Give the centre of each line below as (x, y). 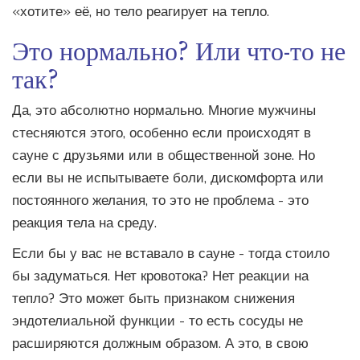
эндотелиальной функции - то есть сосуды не (157, 321)
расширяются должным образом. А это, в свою (160, 344)
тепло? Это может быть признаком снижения (153, 299)
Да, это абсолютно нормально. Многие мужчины (164, 111)
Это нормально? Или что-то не (179, 49)
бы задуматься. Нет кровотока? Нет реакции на (160, 276)
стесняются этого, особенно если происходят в (162, 133)
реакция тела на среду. (84, 223)
